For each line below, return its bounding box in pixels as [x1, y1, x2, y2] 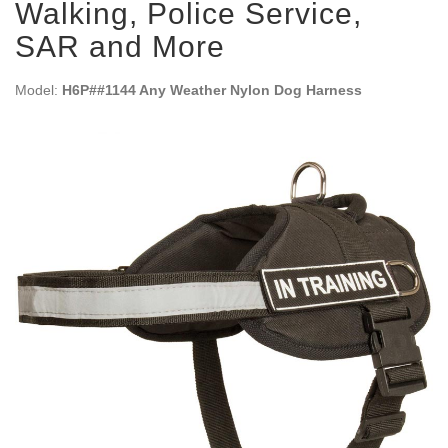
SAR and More [15, 30, 225, 63]
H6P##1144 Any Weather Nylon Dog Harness [62, 82, 362, 98]
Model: [15, 82, 62, 98]
